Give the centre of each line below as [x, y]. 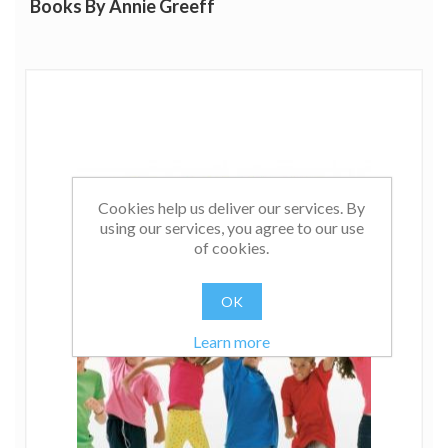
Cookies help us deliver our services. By [231, 207]
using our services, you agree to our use [231, 227]
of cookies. [231, 247]
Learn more [231, 341]
